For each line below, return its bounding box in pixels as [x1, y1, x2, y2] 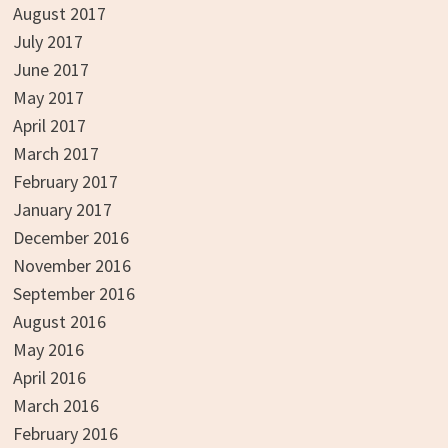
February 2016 [12, 422, 118, 446]
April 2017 [12, 114, 86, 138]
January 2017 [12, 198, 112, 222]
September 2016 [12, 282, 135, 306]
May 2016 [12, 338, 84, 362]
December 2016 [12, 226, 129, 250]
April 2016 [12, 366, 86, 390]
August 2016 [12, 310, 106, 334]
